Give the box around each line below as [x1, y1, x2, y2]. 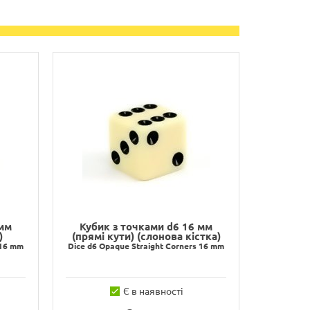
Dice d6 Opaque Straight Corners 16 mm [68, 241, 224, 250]
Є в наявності [122, 286, 183, 297]
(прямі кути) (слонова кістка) [71, 230, 221, 242]
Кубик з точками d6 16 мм [80, 221, 212, 232]
